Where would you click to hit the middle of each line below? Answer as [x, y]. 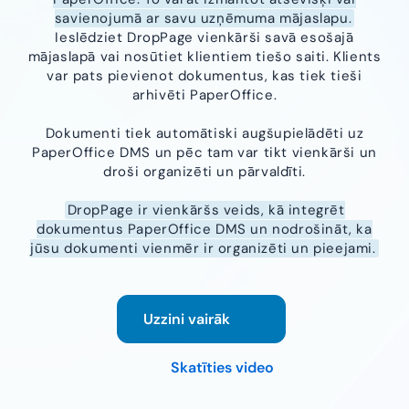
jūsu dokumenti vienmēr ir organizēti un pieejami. [203, 248]
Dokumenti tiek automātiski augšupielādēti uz [204, 133]
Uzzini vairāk [186, 319]
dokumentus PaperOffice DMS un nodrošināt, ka [204, 229]
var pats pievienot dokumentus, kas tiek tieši [204, 75]
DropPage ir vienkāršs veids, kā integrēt [206, 210]
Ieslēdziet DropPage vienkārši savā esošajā [204, 37]
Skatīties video [222, 367]
